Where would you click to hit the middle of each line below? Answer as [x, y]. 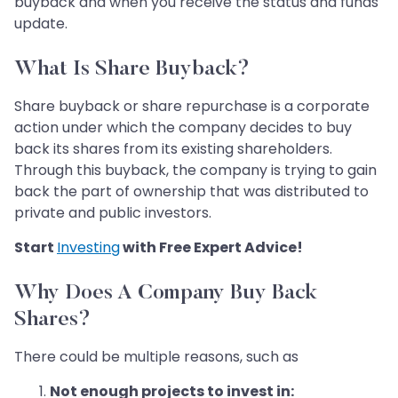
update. [41, 24]
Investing [88, 248]
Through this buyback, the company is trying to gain [195, 171]
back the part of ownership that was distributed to [191, 192]
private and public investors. [113, 213]
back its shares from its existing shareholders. [173, 149]
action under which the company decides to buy [183, 128]
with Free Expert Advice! [211, 248]
